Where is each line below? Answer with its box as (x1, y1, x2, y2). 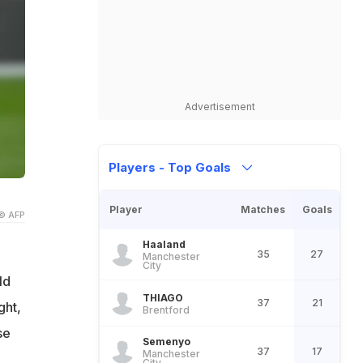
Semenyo (143, 335, 190, 348)
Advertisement (184, 100, 255, 113)
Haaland (143, 238, 186, 250)
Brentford (143, 303, 190, 316)
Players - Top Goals (109, 160, 234, 175)
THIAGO (143, 291, 183, 304)
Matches (241, 203, 285, 216)
